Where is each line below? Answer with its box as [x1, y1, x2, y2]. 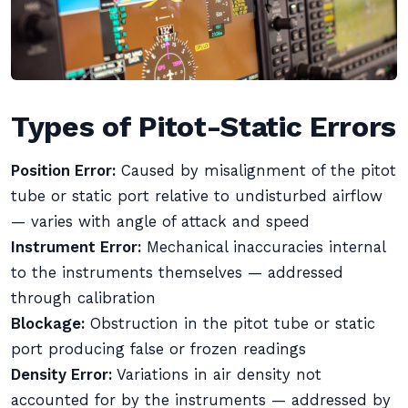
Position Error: [11, 162, 116, 179]
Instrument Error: [11, 239, 141, 256]
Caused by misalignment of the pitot [116, 162, 396, 179]
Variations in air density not [112, 366, 321, 383]
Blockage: [11, 315, 85, 332]
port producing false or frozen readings [11, 341, 306, 358]
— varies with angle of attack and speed [11, 213, 310, 230]
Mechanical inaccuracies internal [141, 239, 385, 256]
